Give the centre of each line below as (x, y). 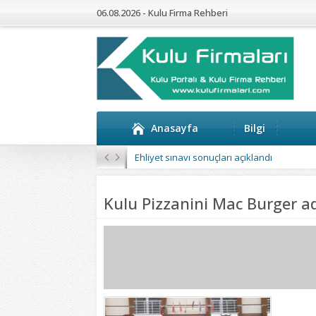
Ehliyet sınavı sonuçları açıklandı (203, 157)
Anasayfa (175, 128)
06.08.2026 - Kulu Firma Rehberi (162, 13)
